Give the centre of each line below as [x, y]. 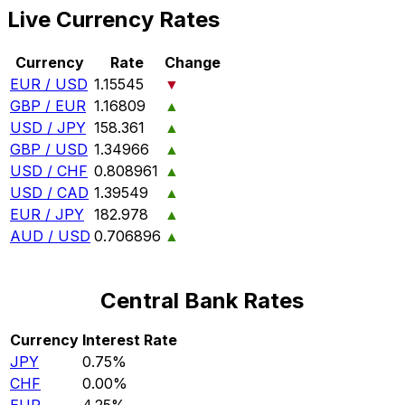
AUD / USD [50, 236]
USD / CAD [49, 193]
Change [193, 63]
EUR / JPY [47, 215]
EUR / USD [49, 85]
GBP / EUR [48, 106]
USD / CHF [49, 171]
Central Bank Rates [202, 301]
